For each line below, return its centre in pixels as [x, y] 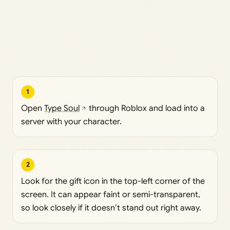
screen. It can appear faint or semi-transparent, [111, 194]
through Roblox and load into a [146, 108]
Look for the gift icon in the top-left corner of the [113, 181]
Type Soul [62, 108]
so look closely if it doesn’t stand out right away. [111, 208]
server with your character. [71, 121]
